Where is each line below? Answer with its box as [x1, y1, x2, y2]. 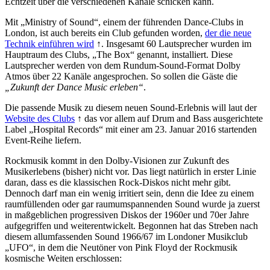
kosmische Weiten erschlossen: [5, 253, 122, 263]
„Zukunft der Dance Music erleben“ [5, 81, 143, 92]
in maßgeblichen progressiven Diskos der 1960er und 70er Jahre [5, 209, 249, 220]
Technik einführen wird [5, 38, 94, 49]
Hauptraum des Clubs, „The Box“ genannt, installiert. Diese [5, 49, 233, 60]
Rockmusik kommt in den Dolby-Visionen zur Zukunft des [5, 155, 229, 166]
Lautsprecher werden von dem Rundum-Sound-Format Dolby [5, 60, 240, 71]
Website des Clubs [5, 113, 75, 124]
